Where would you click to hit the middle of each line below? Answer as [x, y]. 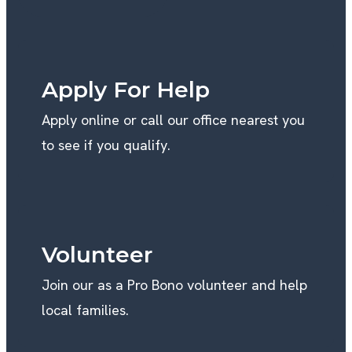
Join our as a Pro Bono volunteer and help [174, 284]
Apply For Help [126, 89]
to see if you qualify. [106, 145]
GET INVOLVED [93, 21]
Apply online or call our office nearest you [173, 119]
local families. [85, 310]
